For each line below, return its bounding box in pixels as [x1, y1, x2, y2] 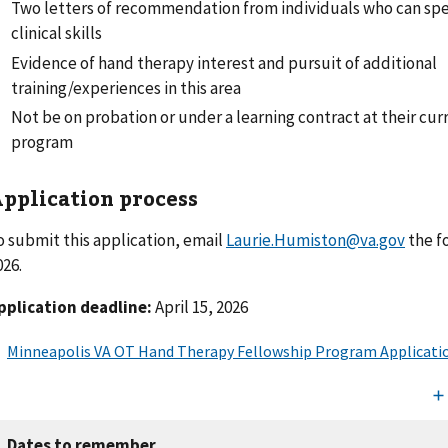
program [11, 130, 74, 153]
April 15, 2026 [152, 295, 249, 318]
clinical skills [11, 22, 103, 45]
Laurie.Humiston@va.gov [226, 228, 406, 251]
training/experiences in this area [11, 76, 242, 99]
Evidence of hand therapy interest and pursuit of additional [11, 51, 438, 74]
